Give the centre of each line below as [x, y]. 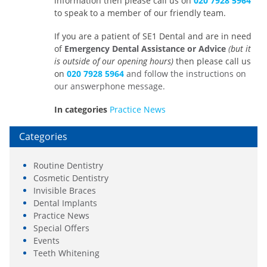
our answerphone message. [109, 86]
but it [240, 49]
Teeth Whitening [66, 253]
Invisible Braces [65, 191]
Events [46, 241]
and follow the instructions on [185, 74]
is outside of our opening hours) [115, 61]
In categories [80, 110]
